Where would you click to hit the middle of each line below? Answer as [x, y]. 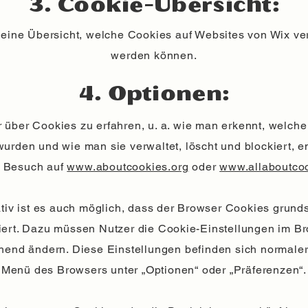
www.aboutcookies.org [128, 167]
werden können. [154, 55]
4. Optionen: [154, 95]
